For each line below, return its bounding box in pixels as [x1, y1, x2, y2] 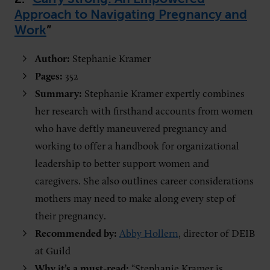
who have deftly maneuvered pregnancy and [35, 124, 227, 134]
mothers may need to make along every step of [35, 193, 236, 204]
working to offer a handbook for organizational [35, 141, 239, 152]
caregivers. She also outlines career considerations [35, 176, 254, 187]
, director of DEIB [178, 228, 255, 239]
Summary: [35, 89, 84, 99]
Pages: [35, 71, 63, 82]
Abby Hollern [119, 228, 178, 239]
